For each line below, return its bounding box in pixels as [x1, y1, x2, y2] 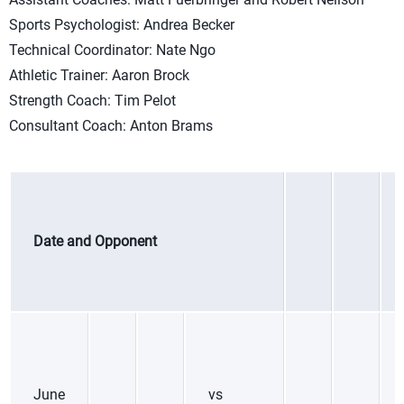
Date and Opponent [33, 233, 157, 250]
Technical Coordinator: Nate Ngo [9, 41, 216, 59]
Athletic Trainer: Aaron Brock [9, 67, 189, 84]
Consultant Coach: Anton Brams [9, 117, 213, 134]
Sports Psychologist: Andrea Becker [9, 16, 234, 33]
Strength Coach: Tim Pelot [9, 92, 176, 109]
